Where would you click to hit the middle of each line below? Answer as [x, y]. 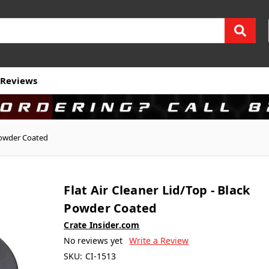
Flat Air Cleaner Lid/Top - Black [157, 190]
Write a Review [159, 240]
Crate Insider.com [102, 225]
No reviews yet [93, 240]
